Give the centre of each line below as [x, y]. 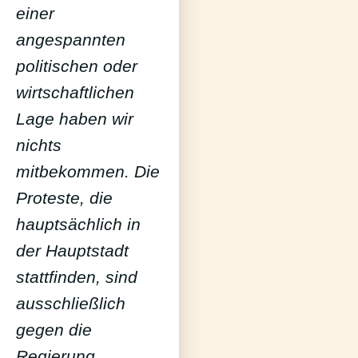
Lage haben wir [75, 119]
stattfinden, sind [77, 277]
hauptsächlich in [78, 225]
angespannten [71, 40]
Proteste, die [64, 198]
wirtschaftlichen [75, 93]
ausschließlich [71, 304]
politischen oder [77, 66]
